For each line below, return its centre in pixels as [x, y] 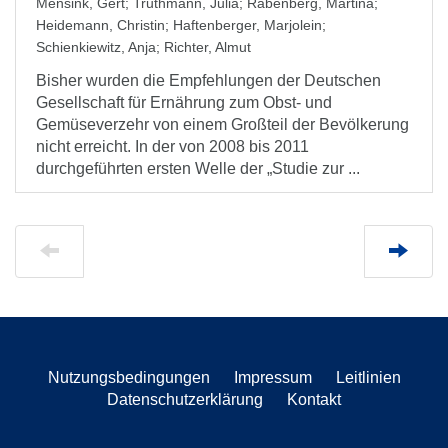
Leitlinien [368, 377]
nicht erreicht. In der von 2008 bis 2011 [172, 146]
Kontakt [314, 399]
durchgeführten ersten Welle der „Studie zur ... [198, 168]
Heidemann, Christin [100, 25]
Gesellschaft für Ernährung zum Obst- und [184, 102]
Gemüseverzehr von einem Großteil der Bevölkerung [222, 124]
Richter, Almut [207, 47]
